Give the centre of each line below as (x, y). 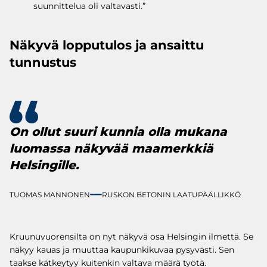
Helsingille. (44, 165)
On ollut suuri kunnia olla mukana (118, 131)
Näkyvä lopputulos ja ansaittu (107, 45)
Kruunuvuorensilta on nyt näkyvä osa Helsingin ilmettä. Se (131, 236)
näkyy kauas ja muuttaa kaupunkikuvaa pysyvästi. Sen (122, 249)
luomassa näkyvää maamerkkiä (111, 148)
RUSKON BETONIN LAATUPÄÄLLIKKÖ (171, 194)
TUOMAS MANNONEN (50, 194)
